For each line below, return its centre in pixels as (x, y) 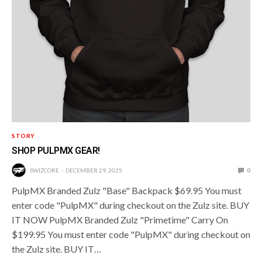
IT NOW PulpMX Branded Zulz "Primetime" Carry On (120, 219)
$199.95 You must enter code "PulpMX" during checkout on (131, 234)
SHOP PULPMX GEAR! (56, 150)
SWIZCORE (44, 170)
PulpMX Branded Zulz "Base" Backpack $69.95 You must (127, 190)
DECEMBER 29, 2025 (94, 170)
